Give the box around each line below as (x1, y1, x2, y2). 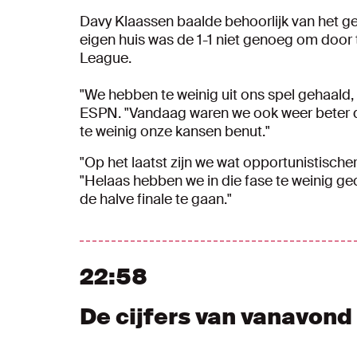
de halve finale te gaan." (80, 190, 232, 209)
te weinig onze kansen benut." (80, 122, 270, 141)
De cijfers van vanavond (80, 302, 352, 331)
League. (80, 49, 131, 68)
